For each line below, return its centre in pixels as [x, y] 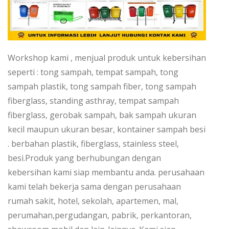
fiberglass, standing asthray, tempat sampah [93, 101]
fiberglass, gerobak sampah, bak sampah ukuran [102, 115]
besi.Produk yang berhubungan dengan [84, 158]
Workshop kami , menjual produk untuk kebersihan [107, 58]
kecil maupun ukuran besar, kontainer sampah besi [107, 130]
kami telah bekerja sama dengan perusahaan [94, 187]
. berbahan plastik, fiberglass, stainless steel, [93, 144]
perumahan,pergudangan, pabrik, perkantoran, [100, 215]
